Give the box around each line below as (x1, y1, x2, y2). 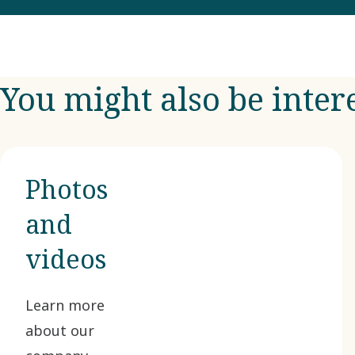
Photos (25, 172, 108, 206)
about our (25, 321, 94, 340)
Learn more (25, 296, 105, 315)
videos (25, 242, 106, 276)
